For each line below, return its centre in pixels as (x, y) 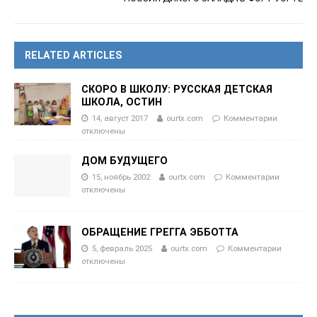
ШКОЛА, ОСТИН (122, 102)
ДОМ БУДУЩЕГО (125, 161)
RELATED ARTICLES (74, 55)
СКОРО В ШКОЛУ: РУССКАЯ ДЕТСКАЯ (177, 89)
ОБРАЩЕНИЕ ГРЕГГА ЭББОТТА (160, 232)
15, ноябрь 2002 (121, 177)
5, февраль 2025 (122, 249)
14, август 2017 (120, 118)
